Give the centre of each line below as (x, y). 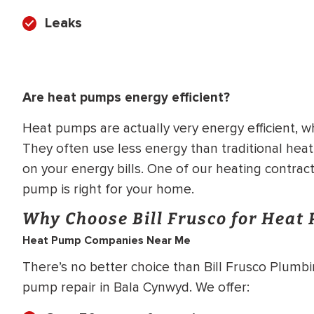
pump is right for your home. (108, 190)
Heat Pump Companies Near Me (107, 241)
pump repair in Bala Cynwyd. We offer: (136, 287)
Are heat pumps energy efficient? (126, 97)
